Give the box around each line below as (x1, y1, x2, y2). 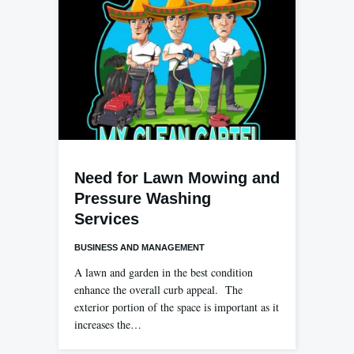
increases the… (74, 317, 141, 333)
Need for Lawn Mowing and (74, 169, 280, 187)
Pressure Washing (74, 190, 211, 208)
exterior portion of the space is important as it (74, 299, 279, 315)
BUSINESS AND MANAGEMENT (74, 243, 205, 253)
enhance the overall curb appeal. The (74, 282, 243, 298)
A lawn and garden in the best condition (74, 265, 253, 281)
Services (74, 210, 139, 228)
